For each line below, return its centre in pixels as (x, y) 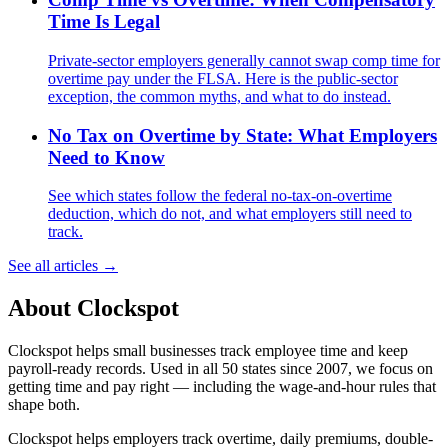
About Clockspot (93, 308)
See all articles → (63, 266)
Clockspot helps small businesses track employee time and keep (208, 351)
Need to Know (106, 157)
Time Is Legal (104, 22)
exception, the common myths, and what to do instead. (219, 96)
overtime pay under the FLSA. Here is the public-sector (223, 78)
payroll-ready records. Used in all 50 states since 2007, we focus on (220, 369)
